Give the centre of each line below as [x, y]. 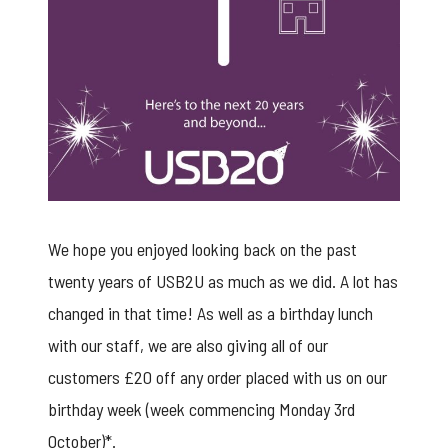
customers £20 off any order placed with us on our [217, 376]
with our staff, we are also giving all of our [188, 344]
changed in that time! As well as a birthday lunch [210, 312]
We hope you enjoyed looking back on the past [202, 248]
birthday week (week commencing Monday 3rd [201, 408]
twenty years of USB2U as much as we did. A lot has [223, 280]
